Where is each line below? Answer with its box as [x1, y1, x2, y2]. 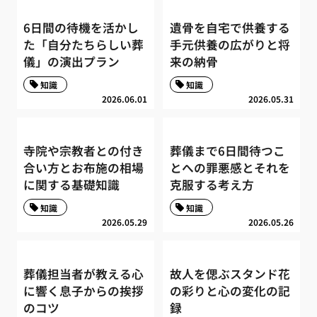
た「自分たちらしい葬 [23, 36, 144, 54]
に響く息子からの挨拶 [23, 282, 144, 299]
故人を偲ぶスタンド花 [169, 265, 290, 282]
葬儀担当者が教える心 [23, 265, 144, 282]
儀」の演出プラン [23, 53, 120, 71]
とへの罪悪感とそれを [169, 158, 290, 176]
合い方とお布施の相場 [23, 158, 144, 176]
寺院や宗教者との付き [23, 142, 144, 159]
